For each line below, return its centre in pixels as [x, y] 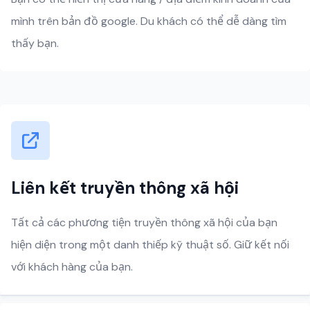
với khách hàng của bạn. [72, 267]
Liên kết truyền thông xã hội [125, 188]
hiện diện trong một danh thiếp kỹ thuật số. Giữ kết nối [150, 245]
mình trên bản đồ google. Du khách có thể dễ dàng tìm [149, 21]
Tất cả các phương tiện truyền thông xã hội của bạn [144, 222]
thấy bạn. [35, 43]
